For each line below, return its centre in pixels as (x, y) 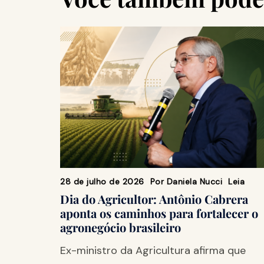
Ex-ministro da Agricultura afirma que (153, 251)
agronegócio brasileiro (121, 227)
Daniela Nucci (194, 182)
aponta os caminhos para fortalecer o (159, 213)
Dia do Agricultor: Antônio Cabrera (154, 199)
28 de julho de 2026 (102, 182)
